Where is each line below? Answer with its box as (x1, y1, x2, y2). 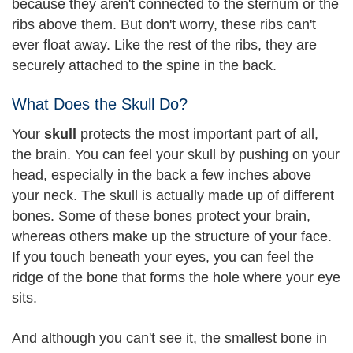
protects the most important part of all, (80, 126, 318, 142)
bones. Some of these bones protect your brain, (12, 208, 310, 224)
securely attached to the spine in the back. (12, 57, 277, 73)
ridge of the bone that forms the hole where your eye (12, 269, 340, 285)
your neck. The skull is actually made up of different (12, 188, 334, 203)
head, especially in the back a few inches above (12, 167, 311, 183)
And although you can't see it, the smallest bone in (12, 329, 327, 346)
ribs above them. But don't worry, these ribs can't (12, 16, 316, 32)
